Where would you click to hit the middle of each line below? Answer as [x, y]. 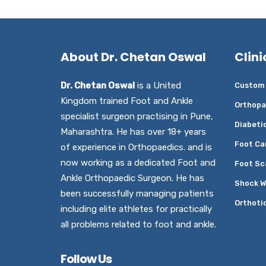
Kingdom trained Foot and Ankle [127, 101]
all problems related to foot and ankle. [138, 224]
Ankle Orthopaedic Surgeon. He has [132, 178]
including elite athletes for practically [136, 209]
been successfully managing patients [137, 194]
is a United [158, 85]
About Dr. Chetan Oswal [133, 57]
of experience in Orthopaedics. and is [136, 147]
